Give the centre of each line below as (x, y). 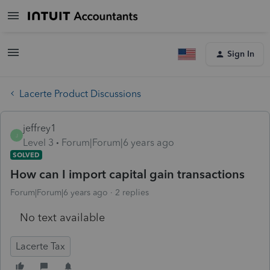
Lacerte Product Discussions (80, 93)
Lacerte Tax (40, 246)
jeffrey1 (39, 128)
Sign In (241, 54)
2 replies (132, 192)
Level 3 (38, 142)
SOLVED (26, 155)
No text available (62, 217)
